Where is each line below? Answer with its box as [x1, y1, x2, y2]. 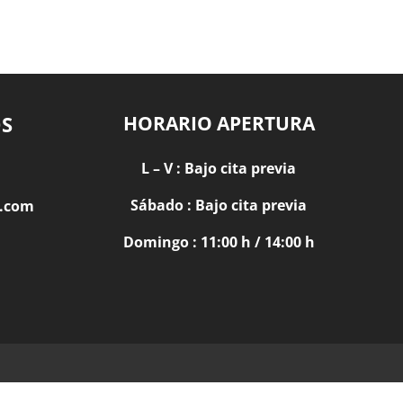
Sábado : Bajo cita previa [130, 195, 308, 216]
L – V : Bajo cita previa [141, 158, 297, 179]
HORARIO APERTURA [122, 110, 315, 136]
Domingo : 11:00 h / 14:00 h [122, 232, 315, 253]
